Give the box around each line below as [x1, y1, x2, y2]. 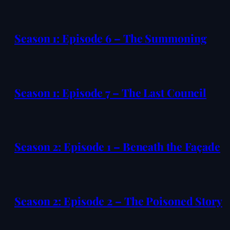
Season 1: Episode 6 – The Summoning [14, 31, 207, 46]
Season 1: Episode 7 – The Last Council [14, 85, 207, 100]
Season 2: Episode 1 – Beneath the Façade [14, 139, 220, 154]
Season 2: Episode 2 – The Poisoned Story [14, 193, 222, 208]
